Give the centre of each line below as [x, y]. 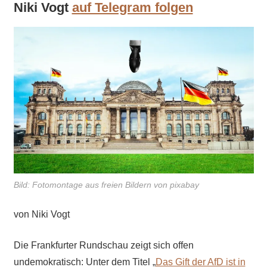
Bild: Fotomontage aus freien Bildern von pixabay [106, 184]
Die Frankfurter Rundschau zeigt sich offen [103, 245]
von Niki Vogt [41, 214]
